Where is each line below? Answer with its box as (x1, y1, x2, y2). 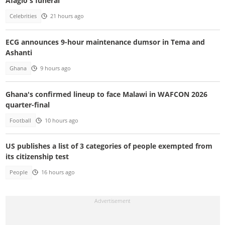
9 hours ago (40, 65, 71, 72)
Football (10, 117, 32, 124)
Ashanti (5, 47, 32, 57)
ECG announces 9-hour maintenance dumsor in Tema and (5, 37, 205, 47)
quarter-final (5, 99, 50, 109)
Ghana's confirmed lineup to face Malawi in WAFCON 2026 (5, 89, 207, 99)
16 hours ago (41, 169, 75, 176)
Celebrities (10, 13, 37, 20)
